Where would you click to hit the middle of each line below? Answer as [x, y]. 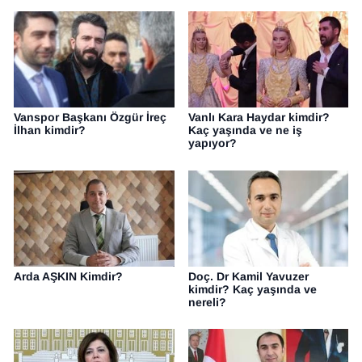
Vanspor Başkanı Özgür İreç [90, 118]
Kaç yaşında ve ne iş [245, 130]
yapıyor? [212, 143]
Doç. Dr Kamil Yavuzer [248, 276]
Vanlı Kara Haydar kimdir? [259, 118]
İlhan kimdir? [50, 130]
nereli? [207, 302]
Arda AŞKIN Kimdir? [68, 276]
